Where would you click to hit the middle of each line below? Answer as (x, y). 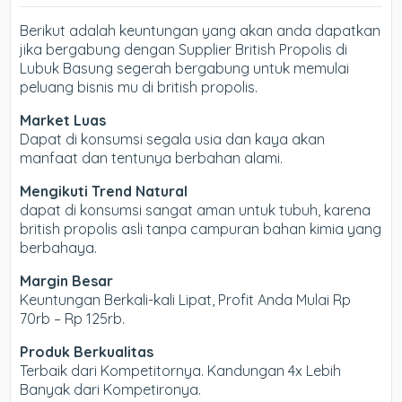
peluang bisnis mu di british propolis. (139, 87)
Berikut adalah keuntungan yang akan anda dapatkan (201, 31)
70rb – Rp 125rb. (73, 319)
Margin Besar (67, 281)
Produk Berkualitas (87, 352)
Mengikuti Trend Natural (104, 192)
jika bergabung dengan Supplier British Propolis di (184, 50)
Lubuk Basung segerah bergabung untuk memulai (185, 69)
